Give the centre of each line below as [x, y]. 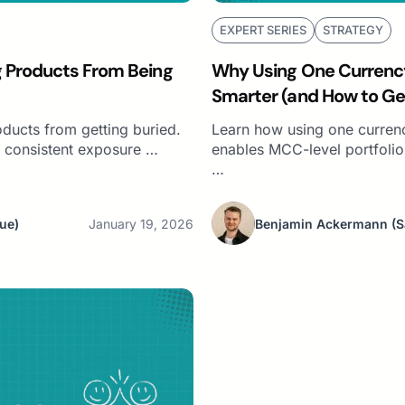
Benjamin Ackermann [321, 223]
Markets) [249, 122]
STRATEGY [353, 30]
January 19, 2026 [141, 223]
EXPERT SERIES [263, 30]
